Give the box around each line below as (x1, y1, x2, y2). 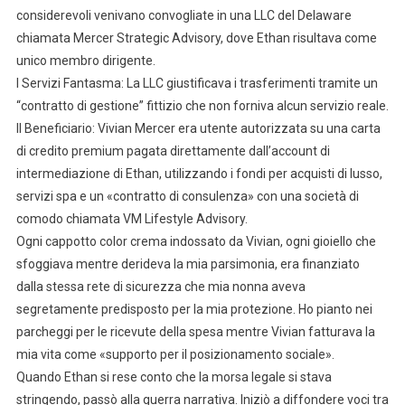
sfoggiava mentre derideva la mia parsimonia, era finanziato (15, 256, 360, 271)
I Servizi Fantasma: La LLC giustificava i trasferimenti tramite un (15, 75, 378, 90)
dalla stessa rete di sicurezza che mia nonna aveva (15, 278, 306, 294)
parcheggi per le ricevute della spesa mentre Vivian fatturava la (15, 324, 375, 339)
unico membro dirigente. (15, 52, 155, 68)
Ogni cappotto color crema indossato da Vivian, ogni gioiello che (15, 233, 376, 249)
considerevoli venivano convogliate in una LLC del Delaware (15, 7, 352, 23)
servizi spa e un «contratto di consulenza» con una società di (15, 188, 359, 203)
